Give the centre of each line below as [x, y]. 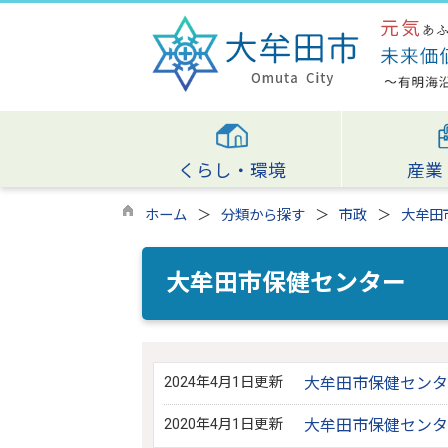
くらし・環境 [231, 171]
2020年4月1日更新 [222, 424]
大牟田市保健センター [286, 283]
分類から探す [263, 215]
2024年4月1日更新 [222, 382]
